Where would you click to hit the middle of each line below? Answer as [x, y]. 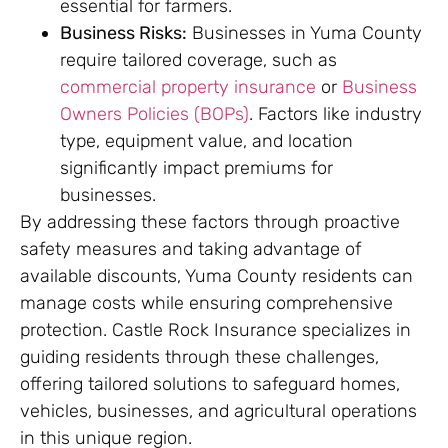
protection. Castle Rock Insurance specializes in [215, 330]
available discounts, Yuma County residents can [216, 276]
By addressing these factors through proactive [210, 222]
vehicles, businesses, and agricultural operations [218, 411]
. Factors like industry [335, 114]
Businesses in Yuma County [304, 33]
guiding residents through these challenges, [199, 357]
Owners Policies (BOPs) [154, 114]
